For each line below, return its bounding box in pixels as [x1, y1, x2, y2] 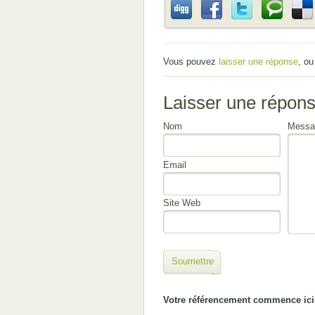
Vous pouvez [162, 56, 219, 67]
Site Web [162, 198, 200, 208]
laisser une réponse [218, 56, 298, 67]
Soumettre [171, 255, 214, 266]
